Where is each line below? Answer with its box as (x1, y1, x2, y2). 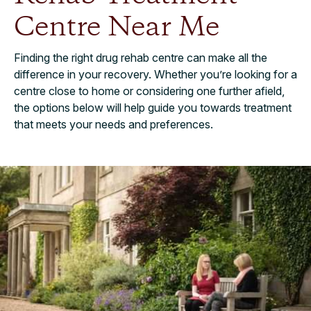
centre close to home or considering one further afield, (14, 83, 285, 98)
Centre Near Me (14, 8, 219, 47)
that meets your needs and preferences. (14, 117, 213, 131)
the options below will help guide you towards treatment (14, 100, 292, 115)
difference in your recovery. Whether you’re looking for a (14, 67, 297, 81)
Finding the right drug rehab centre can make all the (14, 50, 267, 65)
